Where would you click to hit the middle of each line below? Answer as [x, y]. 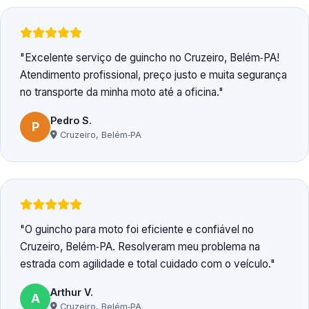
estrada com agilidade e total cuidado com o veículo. [145, 264]
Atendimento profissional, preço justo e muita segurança [153, 75]
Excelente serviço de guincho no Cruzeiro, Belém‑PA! [152, 58]
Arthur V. [72, 292]
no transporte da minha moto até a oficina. [119, 92]
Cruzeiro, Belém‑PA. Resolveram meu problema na [140, 247]
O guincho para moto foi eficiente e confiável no [139, 230]
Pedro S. [71, 120]
